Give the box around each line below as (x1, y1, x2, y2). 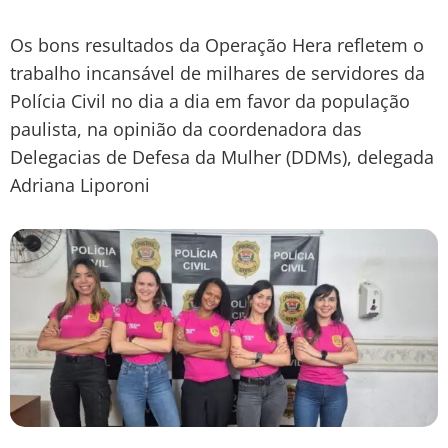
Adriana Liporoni (10, 173, 150, 198)
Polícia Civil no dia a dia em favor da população (10, 89, 410, 114)
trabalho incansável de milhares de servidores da (10, 61, 425, 86)
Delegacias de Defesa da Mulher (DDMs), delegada (10, 145, 434, 170)
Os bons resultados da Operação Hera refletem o (10, 33, 424, 58)
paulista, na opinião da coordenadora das (10, 117, 362, 142)
